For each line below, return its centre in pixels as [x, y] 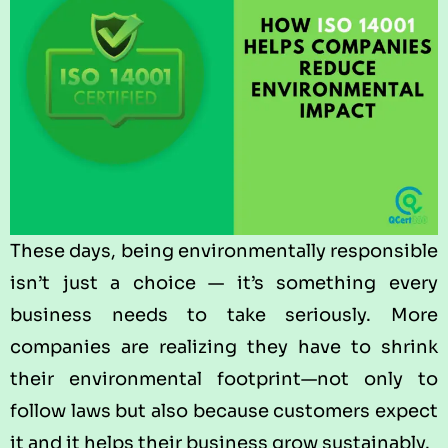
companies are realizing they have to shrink [224, 346]
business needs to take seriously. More [224, 314]
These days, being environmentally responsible [224, 250]
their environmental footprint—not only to [224, 378]
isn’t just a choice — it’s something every [224, 282]
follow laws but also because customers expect [224, 410]
